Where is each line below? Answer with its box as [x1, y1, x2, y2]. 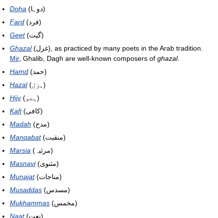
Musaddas [10, 185, 42, 194]
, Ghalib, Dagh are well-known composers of [19, 54, 157, 62]
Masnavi [10, 159, 36, 167]
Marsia [10, 146, 31, 154]
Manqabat [10, 133, 41, 141]
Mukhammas [10, 199, 50, 207]
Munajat [10, 172, 35, 181]
